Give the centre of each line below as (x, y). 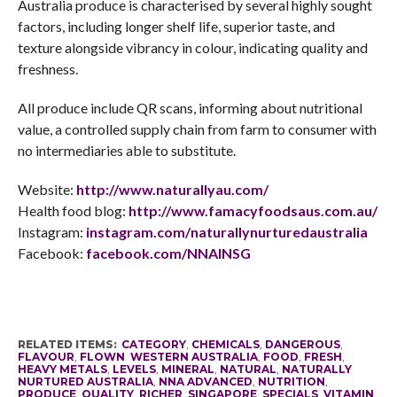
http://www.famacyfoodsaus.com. (242, 210)
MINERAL (187, 369)
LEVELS (134, 369)
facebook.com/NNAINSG (168, 253)
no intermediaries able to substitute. (126, 150)
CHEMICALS (225, 344)
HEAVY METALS (62, 369)
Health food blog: (73, 210)
